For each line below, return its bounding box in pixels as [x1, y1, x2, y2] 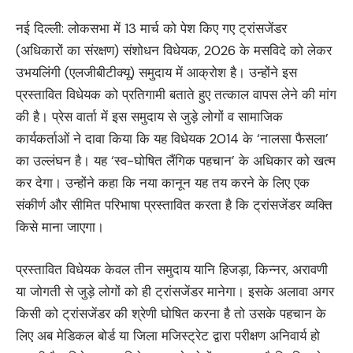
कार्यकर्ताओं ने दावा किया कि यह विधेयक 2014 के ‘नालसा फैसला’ [16, 130, 329, 148]
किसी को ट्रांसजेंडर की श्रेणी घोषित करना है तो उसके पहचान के [16, 304, 326, 322]
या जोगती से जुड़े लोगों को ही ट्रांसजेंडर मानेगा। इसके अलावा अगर [16, 282, 334, 300]
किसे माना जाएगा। [16, 218, 104, 236]
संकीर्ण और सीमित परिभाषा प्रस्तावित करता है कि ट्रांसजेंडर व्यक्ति [16, 196, 333, 214]
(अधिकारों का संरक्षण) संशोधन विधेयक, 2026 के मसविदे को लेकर [16, 42, 332, 60]
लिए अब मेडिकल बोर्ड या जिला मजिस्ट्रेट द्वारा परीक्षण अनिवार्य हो [16, 326, 320, 344]
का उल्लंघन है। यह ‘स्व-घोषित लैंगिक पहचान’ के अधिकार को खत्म [16, 152, 336, 170]
